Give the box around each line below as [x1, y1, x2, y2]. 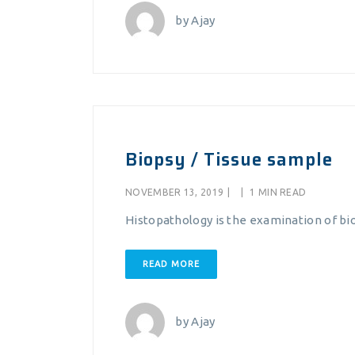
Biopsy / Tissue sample [125, 146, 333, 174]
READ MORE [143, 259, 200, 269]
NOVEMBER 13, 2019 [125, 187, 224, 197]
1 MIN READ [247, 187, 307, 197]
